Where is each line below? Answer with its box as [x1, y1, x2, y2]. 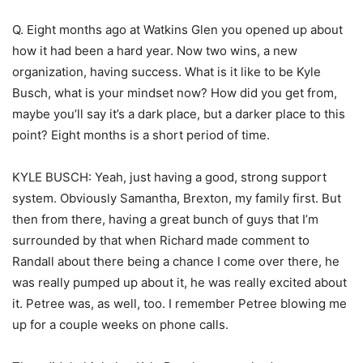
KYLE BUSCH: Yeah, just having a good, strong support [12, 169, 327, 186]
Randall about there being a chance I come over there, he [12, 254, 340, 270]
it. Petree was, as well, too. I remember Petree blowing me [12, 296, 347, 312]
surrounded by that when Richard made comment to [12, 233, 310, 249]
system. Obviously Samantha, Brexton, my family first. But [12, 190, 341, 207]
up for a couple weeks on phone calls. [12, 317, 228, 333]
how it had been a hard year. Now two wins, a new [12, 43, 297, 59]
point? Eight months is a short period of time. [12, 127, 270, 143]
